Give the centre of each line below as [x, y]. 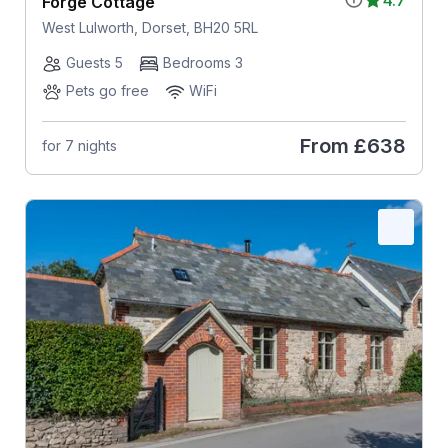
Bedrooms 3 [202, 62]
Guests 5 [94, 62]
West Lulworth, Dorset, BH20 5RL [149, 27]
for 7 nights [79, 146]
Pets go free [107, 90]
